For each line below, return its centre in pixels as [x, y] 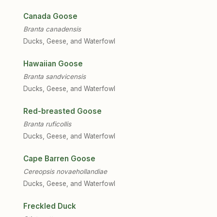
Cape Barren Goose [59, 159]
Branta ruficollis [47, 124]
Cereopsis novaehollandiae [65, 171]
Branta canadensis [52, 29]
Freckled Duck [50, 206]
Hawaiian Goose [53, 64]
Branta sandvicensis [54, 77]
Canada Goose [50, 16]
